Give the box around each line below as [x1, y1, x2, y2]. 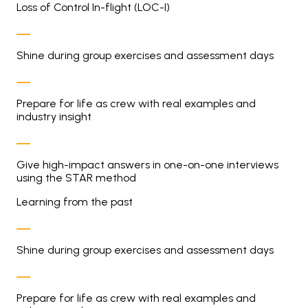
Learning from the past [16, 195, 133, 208]
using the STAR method [16, 171, 136, 184]
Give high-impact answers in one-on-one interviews [16, 158, 278, 171]
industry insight [16, 110, 91, 123]
